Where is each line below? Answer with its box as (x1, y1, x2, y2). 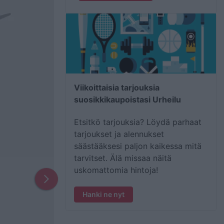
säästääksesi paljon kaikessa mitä (74, 140, 201, 151)
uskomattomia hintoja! (74, 164, 158, 175)
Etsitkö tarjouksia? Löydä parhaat (74, 116, 201, 127)
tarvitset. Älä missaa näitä (74, 152, 171, 163)
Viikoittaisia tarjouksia (74, 82, 159, 92)
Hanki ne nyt (82, 189, 124, 198)
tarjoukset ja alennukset (74, 128, 164, 139)
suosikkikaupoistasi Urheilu (74, 94, 181, 104)
